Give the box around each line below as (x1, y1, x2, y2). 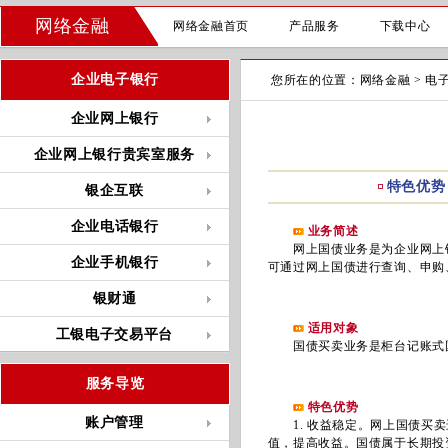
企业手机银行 (70, 255, 159, 270)
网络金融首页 (173, 19, 249, 33)
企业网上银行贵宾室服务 (33, 147, 196, 162)
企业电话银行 (70, 219, 159, 234)
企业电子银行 (71, 72, 159, 87)
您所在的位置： (271, 73, 360, 87)
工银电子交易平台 (55, 327, 174, 342)
